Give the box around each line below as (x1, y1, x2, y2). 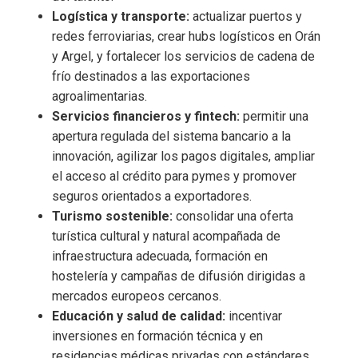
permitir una (240, 108, 308, 124)
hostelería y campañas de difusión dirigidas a (52, 268, 305, 284)
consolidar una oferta (173, 208, 293, 224)
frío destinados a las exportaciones (52, 68, 250, 84)
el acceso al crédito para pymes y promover (52, 168, 296, 184)
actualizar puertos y (189, 8, 302, 24)
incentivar (225, 308, 282, 324)
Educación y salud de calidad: (52, 308, 225, 324)
